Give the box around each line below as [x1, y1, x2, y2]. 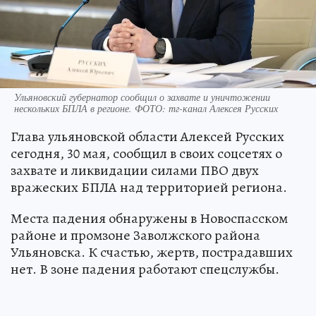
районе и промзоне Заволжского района [11, 226, 260, 245]
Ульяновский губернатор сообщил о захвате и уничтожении [14, 90, 270, 104]
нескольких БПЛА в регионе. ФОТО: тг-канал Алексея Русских [14, 102, 278, 116]
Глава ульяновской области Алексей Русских [11, 127, 284, 147]
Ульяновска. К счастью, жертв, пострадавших [11, 243, 293, 262]
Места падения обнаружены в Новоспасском [11, 209, 288, 229]
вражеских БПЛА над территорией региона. [11, 178, 287, 197]
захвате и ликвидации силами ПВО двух [11, 161, 259, 181]
